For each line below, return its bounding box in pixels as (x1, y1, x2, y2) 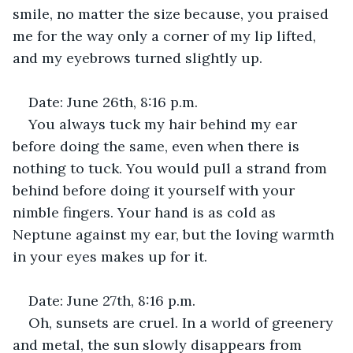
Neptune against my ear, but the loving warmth (13, 225, 338, 243)
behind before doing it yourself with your (13, 180, 299, 199)
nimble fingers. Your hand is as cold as (13, 203, 280, 221)
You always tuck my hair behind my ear (28, 114, 301, 133)
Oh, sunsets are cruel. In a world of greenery (28, 313, 337, 332)
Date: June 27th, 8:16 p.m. (28, 291, 195, 310)
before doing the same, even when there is (13, 136, 303, 155)
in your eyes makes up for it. (13, 247, 207, 266)
